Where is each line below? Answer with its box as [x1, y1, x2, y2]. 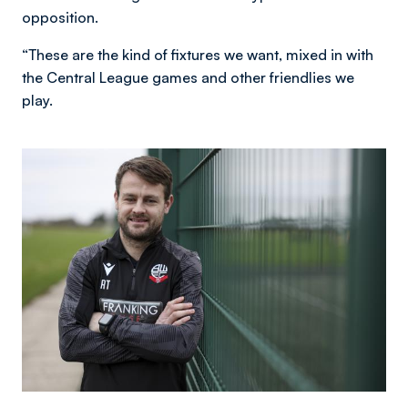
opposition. [22, 8, 98, 26]
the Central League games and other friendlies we [22, 68, 354, 87]
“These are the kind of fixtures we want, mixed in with [22, 46, 373, 64]
